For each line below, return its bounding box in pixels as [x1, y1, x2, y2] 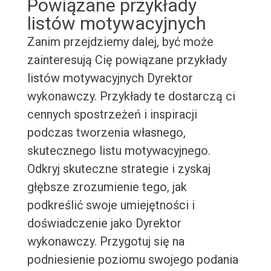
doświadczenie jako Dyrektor [27, 216, 181, 231]
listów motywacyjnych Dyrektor [27, 71, 193, 86]
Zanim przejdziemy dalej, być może [27, 34, 214, 50]
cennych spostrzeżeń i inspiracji [27, 107, 197, 122]
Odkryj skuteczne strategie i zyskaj [27, 162, 211, 177]
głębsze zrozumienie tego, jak [27, 180, 187, 195]
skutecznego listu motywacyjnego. [27, 143, 211, 158]
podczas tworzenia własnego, [27, 125, 186, 140]
